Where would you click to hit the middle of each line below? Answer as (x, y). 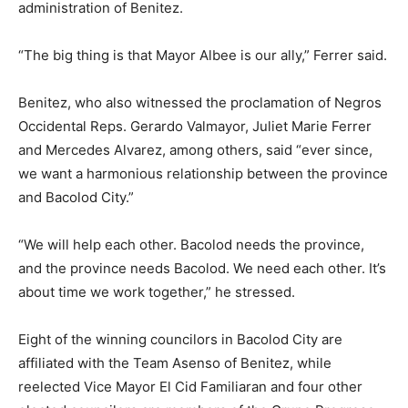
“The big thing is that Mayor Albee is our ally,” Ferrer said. (203, 56)
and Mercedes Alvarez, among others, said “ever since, (195, 150)
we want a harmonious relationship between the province (203, 174)
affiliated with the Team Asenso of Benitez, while (175, 363)
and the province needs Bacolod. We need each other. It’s (202, 269)
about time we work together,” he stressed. (157, 292)
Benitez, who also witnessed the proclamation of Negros (200, 103)
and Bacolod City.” (76, 198)
